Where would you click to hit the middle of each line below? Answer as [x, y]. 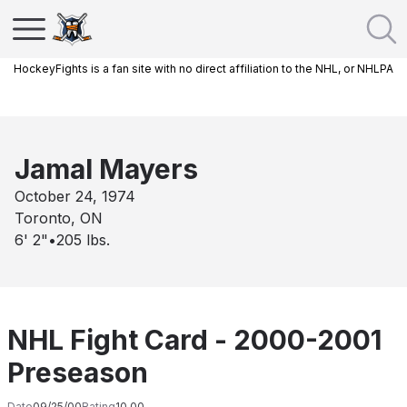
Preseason [78, 372]
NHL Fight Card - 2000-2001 [194, 340]
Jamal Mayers [106, 169]
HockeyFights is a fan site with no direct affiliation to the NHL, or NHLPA [203, 69]
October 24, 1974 [75, 196]
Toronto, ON [59, 218]
